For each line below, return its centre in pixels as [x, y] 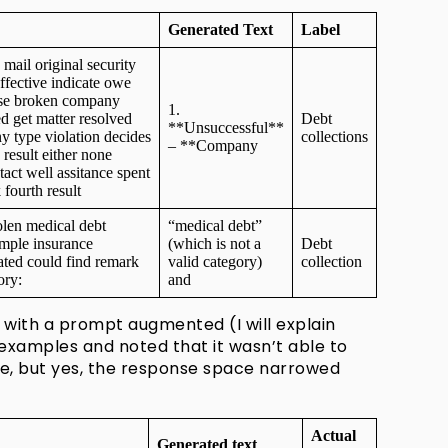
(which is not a [215, 244]
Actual [334, 436]
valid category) [215, 262]
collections [335, 137]
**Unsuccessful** [226, 128]
